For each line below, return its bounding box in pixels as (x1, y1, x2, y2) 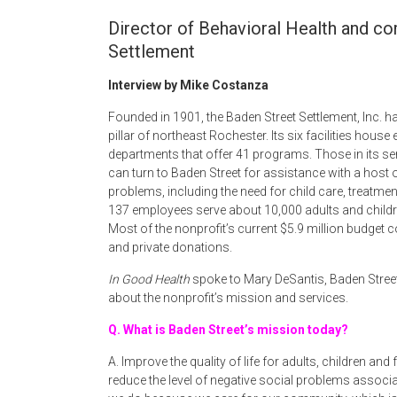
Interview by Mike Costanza (108, 78, 269, 92)
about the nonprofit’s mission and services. (108, 291, 348, 305)
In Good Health (108, 272, 190, 286)
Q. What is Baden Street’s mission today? (108, 323, 348, 337)
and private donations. (108, 240, 232, 254)
